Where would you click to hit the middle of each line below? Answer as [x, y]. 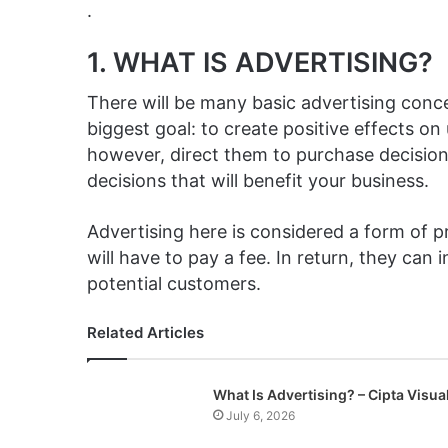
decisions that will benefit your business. [258, 180]
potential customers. [174, 283]
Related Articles [145, 332]
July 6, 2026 [260, 415]
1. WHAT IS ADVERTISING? [260, 63]
